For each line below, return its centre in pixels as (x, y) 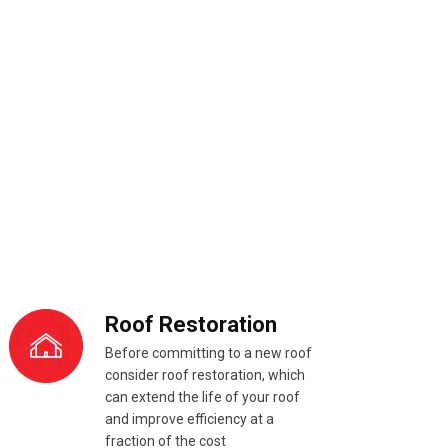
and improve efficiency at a (189, 419)
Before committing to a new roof (208, 353)
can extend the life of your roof (202, 397)
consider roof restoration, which (205, 375)
